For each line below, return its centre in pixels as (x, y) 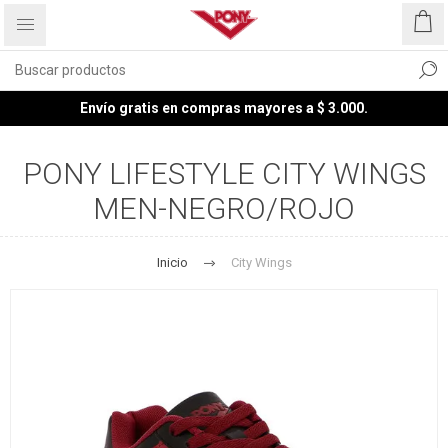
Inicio (172, 262)
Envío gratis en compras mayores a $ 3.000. (224, 108)
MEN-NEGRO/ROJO (224, 208)
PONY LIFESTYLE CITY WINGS (224, 173)
